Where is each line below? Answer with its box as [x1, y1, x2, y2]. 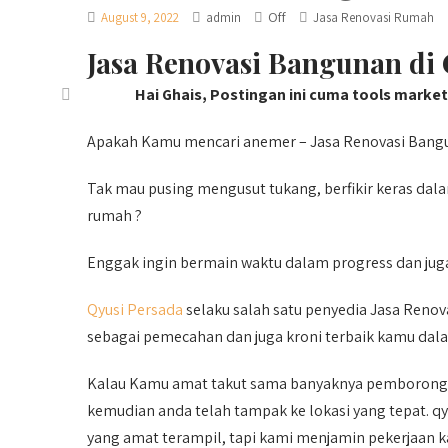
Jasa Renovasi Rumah [313, 9, 434, 26]
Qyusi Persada [87, 299, 183, 320]
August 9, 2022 [101, 9, 179, 26]
